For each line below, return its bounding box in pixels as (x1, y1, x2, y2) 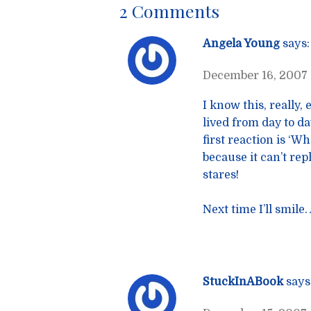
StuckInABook (203, 274, 283, 288)
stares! (203, 169, 239, 181)
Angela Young (203, 37, 280, 50)
